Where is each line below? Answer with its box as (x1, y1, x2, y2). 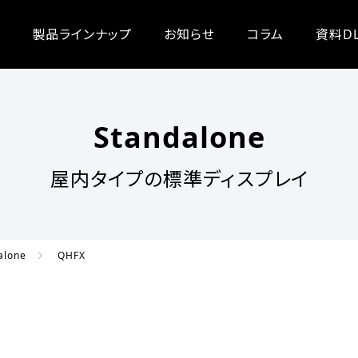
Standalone (93, 117, 265, 157)
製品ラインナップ (32, 26, 132, 43)
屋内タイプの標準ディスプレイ (50, 165, 308, 192)
